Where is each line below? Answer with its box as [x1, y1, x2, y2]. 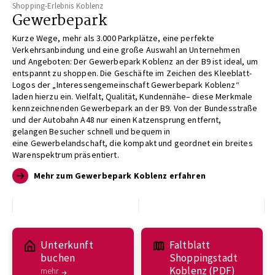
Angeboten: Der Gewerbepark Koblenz [28, 55, 176, 67]
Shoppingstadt [169, 250, 238, 265]
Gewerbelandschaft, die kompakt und [30, 137, 174, 149]
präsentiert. [74, 149, 119, 160]
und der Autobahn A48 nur [12, 114, 110, 125]
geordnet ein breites [174, 137, 253, 149]
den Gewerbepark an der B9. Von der [64, 102, 204, 114]
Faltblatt [169, 238, 211, 252]
